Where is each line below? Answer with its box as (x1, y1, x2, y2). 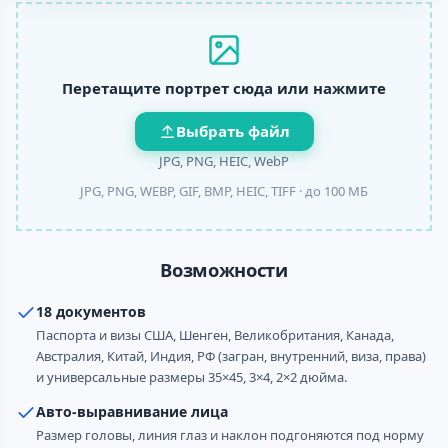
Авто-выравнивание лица (36, 402, 228, 421)
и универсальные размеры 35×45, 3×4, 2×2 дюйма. (36, 368, 347, 386)
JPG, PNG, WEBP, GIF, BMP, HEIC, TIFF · (80, 182, 305, 200)
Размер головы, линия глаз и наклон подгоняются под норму (36, 426, 424, 444)
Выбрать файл (175, 121, 290, 141)
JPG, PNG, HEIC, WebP (159, 152, 289, 170)
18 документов (36, 302, 146, 321)
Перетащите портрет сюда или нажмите (62, 78, 386, 98)
